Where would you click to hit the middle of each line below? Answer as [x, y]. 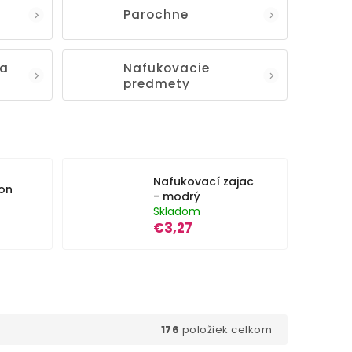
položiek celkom [225, 329]
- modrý [176, 196]
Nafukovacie [166, 68]
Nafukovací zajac [203, 181]
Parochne [156, 14]
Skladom [176, 211]
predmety [156, 83]
